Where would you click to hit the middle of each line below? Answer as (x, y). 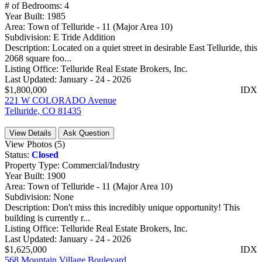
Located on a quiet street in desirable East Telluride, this (155, 47)
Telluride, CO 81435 (43, 111)
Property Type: (33, 165)
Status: (18, 154)
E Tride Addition (84, 37)
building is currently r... (47, 218)
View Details (30, 133)
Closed (45, 154)
